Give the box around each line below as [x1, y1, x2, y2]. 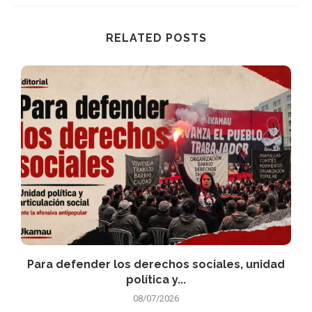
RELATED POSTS [105, 31, 207, 45]
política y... [126, 273, 186, 287]
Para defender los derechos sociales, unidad [27, 258, 285, 272]
